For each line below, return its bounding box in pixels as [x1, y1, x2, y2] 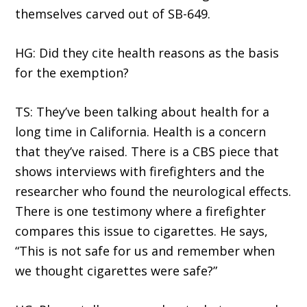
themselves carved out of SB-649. [15, 5, 211, 23]
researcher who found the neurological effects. [15, 183, 292, 200]
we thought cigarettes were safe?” [15, 262, 218, 280]
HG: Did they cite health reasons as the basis [15, 45, 280, 62]
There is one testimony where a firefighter [15, 203, 267, 220]
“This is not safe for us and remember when [15, 243, 275, 260]
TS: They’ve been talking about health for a [15, 103, 270, 121]
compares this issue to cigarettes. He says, [15, 223, 269, 240]
